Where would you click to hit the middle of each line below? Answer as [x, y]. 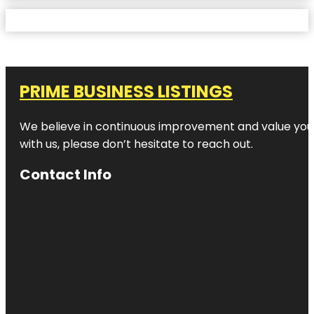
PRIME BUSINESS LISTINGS [126, 91]
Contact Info [66, 174]
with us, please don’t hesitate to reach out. [136, 144]
